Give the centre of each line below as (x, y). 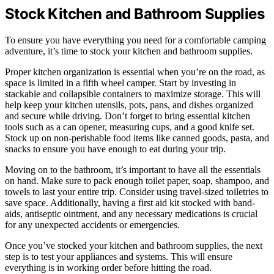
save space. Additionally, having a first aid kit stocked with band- (130, 203)
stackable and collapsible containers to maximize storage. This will (133, 94)
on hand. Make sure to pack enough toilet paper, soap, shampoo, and (137, 181)
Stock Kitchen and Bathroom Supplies (135, 14)
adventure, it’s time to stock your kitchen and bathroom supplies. (129, 51)
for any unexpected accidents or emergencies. (92, 225)
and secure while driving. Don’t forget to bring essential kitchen (128, 116)
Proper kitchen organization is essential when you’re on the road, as (135, 72)
